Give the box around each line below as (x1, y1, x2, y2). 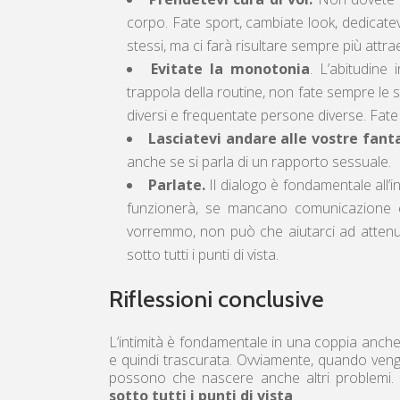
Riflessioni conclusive (109, 285, 324, 314)
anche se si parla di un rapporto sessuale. (127, 152, 391, 172)
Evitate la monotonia (151, 59, 311, 79)
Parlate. (147, 175, 205, 196)
